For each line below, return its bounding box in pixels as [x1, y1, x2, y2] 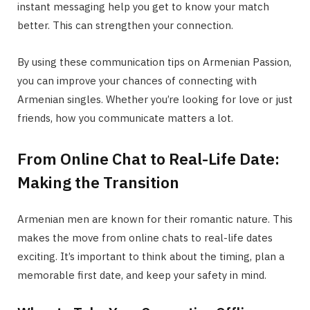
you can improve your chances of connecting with [17, 74, 257, 88]
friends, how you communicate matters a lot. [17, 111, 233, 125]
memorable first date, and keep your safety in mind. [17, 268, 266, 282]
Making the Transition [17, 171, 179, 192]
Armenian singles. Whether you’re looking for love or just [17, 93, 293, 107]
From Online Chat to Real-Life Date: [17, 147, 280, 169]
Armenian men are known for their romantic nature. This [17, 212, 293, 226]
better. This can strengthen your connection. [17, 19, 233, 33]
